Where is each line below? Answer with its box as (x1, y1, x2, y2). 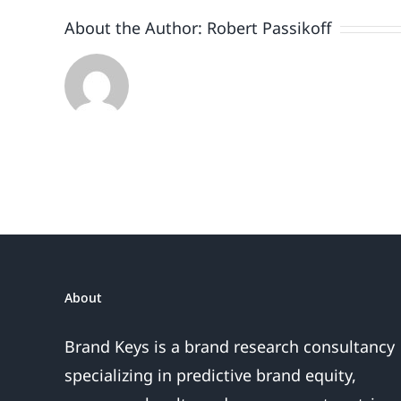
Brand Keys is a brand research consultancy (64, 336, 395, 358)
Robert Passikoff (207, 17, 331, 39)
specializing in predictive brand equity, (64, 364, 356, 387)
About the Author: (64, 17, 207, 39)
